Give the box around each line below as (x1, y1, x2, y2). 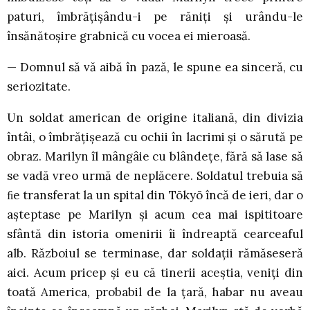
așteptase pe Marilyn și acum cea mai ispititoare (7, 207, 303, 223)
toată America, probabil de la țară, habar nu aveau (7, 284, 303, 300)
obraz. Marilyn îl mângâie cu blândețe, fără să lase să (7, 149, 303, 165)
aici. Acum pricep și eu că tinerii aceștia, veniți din (7, 265, 303, 281)
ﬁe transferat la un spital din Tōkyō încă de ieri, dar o (7, 188, 303, 203)
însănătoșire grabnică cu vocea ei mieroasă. (7, 28, 250, 44)
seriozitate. (7, 79, 71, 95)
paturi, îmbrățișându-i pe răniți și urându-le (7, 9, 303, 25)
